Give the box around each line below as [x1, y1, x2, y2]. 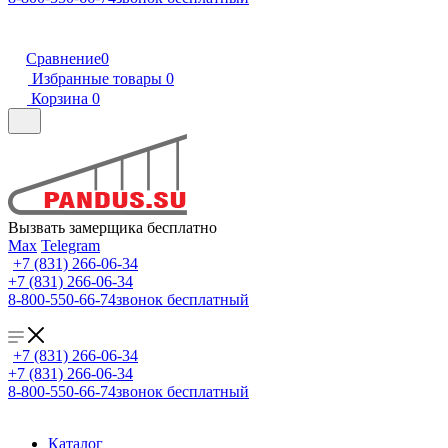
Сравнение [26, 50, 101, 67]
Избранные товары [32, 70, 162, 87]
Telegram [41, 237, 100, 254]
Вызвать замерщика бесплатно [8, 219, 217, 236]
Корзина [31, 90, 88, 107]
